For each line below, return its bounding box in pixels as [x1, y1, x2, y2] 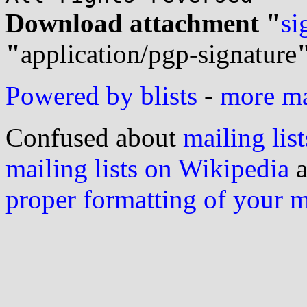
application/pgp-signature [21, 39, 297, 69]
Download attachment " [5, 8, 281, 38]
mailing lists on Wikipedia [5, 153, 289, 183]
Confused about [5, 123, 183, 152]
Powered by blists [5, 81, 197, 110]
